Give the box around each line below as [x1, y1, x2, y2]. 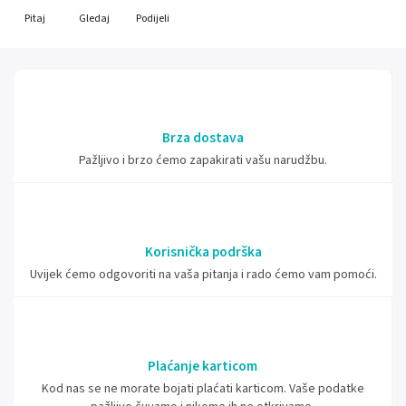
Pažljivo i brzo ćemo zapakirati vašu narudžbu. [78, 151, 327, 169]
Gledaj [78, 11, 110, 26]
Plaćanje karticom [148, 356, 257, 376]
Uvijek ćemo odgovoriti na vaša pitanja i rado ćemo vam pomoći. [29, 266, 377, 284]
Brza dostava [161, 128, 244, 148]
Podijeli [136, 11, 169, 26]
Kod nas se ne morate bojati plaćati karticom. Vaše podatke [41, 380, 364, 398]
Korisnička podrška [144, 242, 262, 262]
